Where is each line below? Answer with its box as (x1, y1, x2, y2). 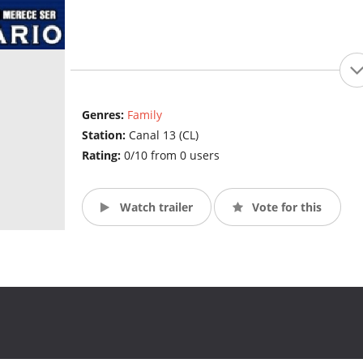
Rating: (81, 147, 124, 164)
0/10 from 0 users (123, 147, 220, 164)
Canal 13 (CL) (128, 127, 199, 143)
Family (126, 107, 162, 123)
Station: (81, 127, 129, 143)
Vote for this (249, 199, 322, 215)
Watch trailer (116, 199, 193, 215)
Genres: (81, 107, 127, 123)
